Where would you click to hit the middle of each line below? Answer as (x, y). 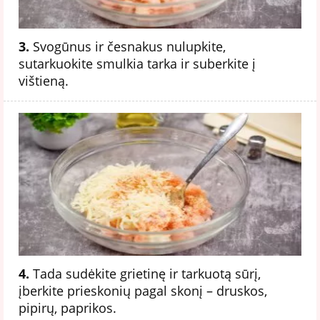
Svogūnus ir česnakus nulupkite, (127, 46)
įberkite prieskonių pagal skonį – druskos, (143, 290)
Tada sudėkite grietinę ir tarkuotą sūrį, (145, 273)
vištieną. (44, 80)
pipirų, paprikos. (67, 307)
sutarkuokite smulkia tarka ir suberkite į (137, 63)
